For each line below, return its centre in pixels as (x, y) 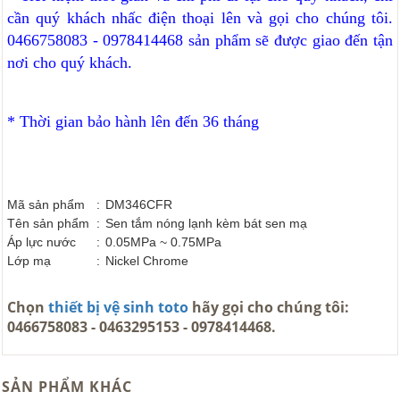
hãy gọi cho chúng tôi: (269, 308)
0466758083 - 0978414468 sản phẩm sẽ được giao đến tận (200, 41)
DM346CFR (139, 205)
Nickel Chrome (147, 261)
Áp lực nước (42, 242)
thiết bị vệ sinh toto (118, 308)
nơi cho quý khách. (70, 63)
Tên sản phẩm (48, 224)
